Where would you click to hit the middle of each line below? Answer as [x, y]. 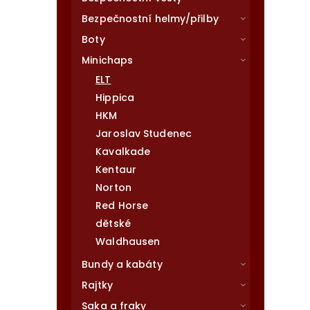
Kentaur [116, 170]
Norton [113, 188]
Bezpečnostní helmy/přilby [150, 19]
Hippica [115, 98]
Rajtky [97, 285]
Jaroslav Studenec [144, 134]
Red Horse [122, 206]
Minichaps [108, 60]
